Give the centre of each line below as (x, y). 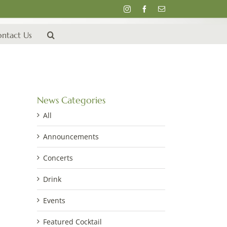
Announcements (71, 137)
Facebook (161, 9)
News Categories (71, 100)
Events (54, 200)
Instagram (144, 9)
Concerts (58, 158)
